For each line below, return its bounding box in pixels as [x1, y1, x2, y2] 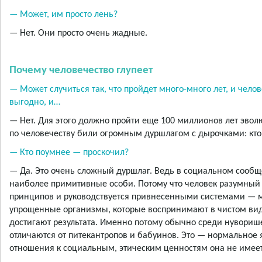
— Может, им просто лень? [9, 10, 118, 20]
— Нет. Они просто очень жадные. [9, 29, 147, 39]
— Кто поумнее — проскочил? [9, 148, 129, 158]
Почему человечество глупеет [9, 65, 153, 77]
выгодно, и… [9, 98, 60, 108]
